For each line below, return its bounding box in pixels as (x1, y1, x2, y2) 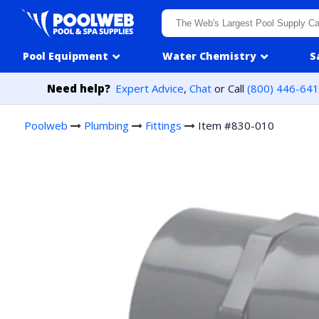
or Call (211, 81, 248, 95)
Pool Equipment (22, 49, 108, 63)
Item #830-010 (197, 118, 274, 132)
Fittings (145, 118, 182, 132)
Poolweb (23, 118, 68, 132)
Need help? (47, 81, 111, 95)
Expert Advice (115, 81, 184, 95)
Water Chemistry (162, 49, 256, 63)
